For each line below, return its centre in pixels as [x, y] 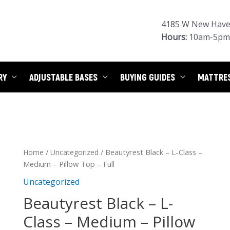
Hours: [174, 37]
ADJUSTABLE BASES [63, 77]
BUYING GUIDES [148, 77]
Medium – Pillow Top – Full [69, 164]
